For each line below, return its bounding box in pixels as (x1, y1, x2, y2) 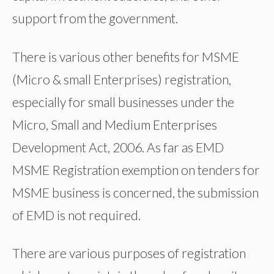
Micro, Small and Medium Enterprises (12, 116, 217, 132)
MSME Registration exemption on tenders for (12, 161, 260, 177)
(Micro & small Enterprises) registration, (12, 71, 231, 87)
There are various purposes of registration (12, 245, 246, 261)
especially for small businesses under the (12, 94, 234, 109)
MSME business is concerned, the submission (12, 184, 259, 200)
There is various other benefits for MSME (12, 48, 239, 64)
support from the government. (12, 10, 178, 26)
